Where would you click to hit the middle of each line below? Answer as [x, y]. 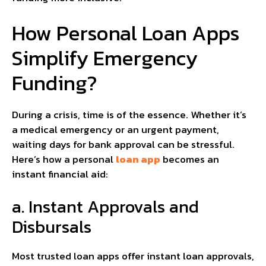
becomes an [190, 159]
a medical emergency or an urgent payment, [115, 129]
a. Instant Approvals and [105, 207]
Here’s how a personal [64, 159]
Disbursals [52, 227]
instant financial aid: [60, 174]
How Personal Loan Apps [126, 33]
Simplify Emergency [105, 58]
